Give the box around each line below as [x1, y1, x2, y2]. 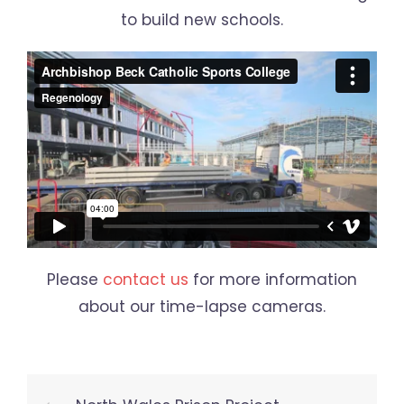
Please [47, 269, 103, 291]
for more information [188, 269, 357, 291]
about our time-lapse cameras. [78, 296, 326, 318]
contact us [103, 269, 188, 291]
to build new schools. [121, 9, 283, 32]
